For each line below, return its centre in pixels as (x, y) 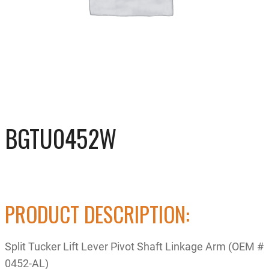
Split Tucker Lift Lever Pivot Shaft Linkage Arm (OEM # (134, 246)
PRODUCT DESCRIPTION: (97, 213)
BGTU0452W (61, 138)
